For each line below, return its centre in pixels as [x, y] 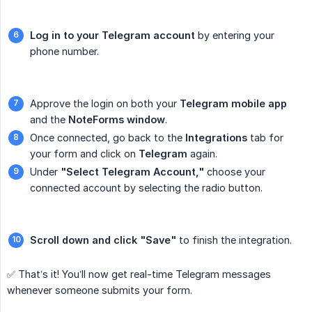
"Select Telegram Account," [132, 172]
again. [202, 154]
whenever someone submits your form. [100, 290]
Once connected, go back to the [108, 138]
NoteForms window [117, 120]
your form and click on [84, 154]
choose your [235, 172]
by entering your [235, 36]
